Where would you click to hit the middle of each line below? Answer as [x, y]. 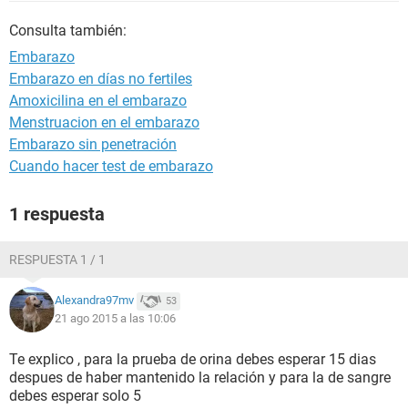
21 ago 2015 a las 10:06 [115, 318]
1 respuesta [57, 214]
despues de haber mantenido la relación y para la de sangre [200, 377]
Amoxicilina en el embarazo [98, 101]
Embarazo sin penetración [93, 144]
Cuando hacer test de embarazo [111, 166]
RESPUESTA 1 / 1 [57, 260]
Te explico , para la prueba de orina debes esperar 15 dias [193, 359]
